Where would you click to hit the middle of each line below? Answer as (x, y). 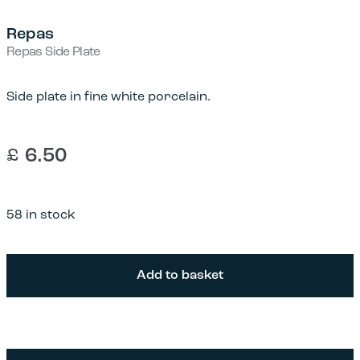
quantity (33, 315)
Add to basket (180, 275)
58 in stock (41, 215)
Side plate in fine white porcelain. (108, 97)
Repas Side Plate (53, 52)
